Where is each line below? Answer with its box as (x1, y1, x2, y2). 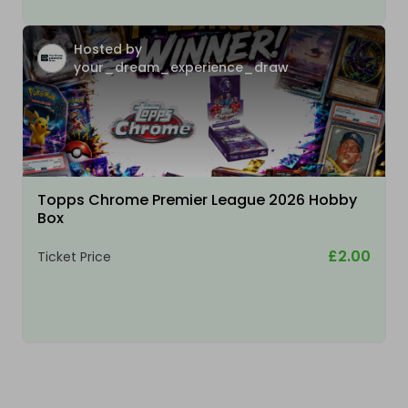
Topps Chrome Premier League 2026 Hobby (37, 189, 357, 211)
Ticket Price (37, 248, 111, 267)
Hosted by (74, 40, 142, 59)
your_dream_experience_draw (74, 58, 289, 77)
